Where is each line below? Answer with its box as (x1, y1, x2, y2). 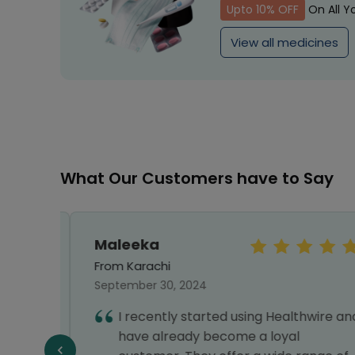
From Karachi (85, 258, 161, 274)
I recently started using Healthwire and (109, 307, 350, 326)
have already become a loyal (109, 327, 290, 345)
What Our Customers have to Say (60, 167, 334, 189)
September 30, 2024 (85, 277, 197, 293)
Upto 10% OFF (227, 2, 299, 17)
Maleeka (85, 235, 150, 254)
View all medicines (231, 34, 338, 51)
